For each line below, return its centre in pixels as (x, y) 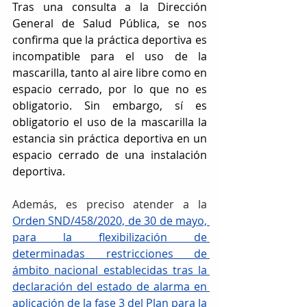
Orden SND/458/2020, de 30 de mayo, (110, 220)
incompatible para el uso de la (110, 56)
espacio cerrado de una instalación (110, 155)
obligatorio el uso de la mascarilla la (110, 122)
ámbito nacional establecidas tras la (110, 270)
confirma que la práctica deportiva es (110, 39)
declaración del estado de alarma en (110, 286)
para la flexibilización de (110, 237)
